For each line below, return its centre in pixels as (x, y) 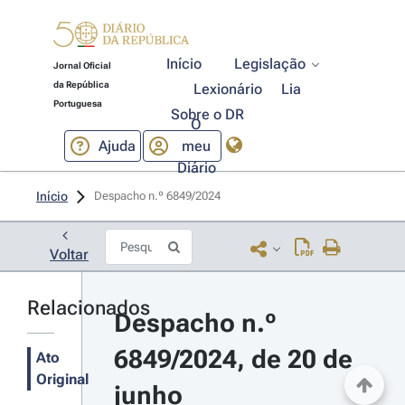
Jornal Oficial (82, 66)
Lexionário (228, 89)
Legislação (270, 64)
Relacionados (89, 308)
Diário (196, 167)
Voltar (69, 254)
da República (81, 85)
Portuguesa (77, 104)
